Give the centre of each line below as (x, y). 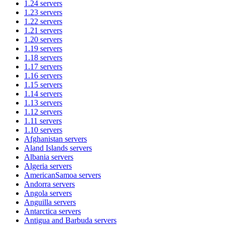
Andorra (37, 184)
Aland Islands (46, 148)
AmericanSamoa (50, 175)
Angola (36, 193)
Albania (37, 157)
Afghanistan (43, 139)
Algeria (36, 166)
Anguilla (38, 202)
